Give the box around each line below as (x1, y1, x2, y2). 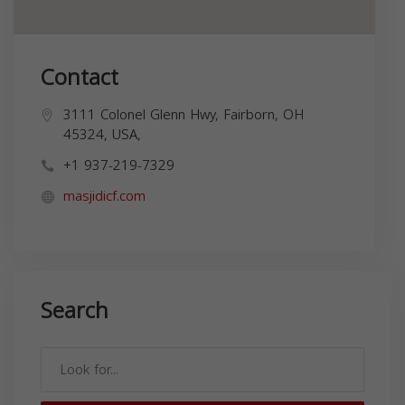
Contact (41, 56, 118, 99)
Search (41, 289, 108, 332)
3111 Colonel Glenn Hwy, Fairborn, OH (63, 101, 304, 127)
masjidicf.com (63, 183, 146, 209)
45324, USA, (63, 121, 141, 147)
